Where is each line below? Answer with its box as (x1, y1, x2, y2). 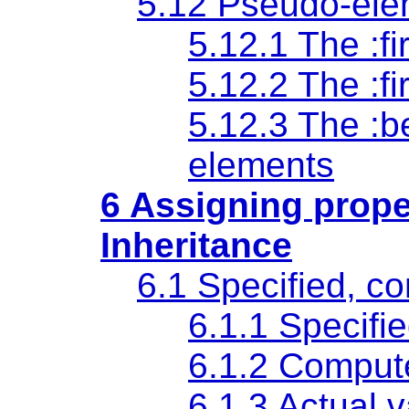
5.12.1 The (188, 24, 370, 64)
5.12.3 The (188, 104, 370, 144)
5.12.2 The (188, 64, 370, 104)
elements (188, 144, 334, 184)
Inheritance (100, 225, 292, 265)
